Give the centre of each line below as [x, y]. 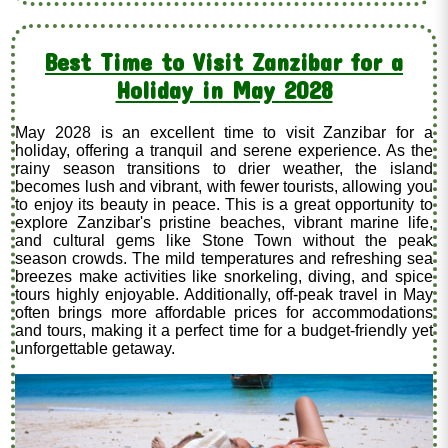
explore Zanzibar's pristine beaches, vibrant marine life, [224, 223]
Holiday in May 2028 [224, 90]
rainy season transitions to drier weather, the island [224, 169]
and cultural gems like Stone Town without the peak [224, 241]
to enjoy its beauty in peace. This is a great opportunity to [224, 205]
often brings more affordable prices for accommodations [224, 313]
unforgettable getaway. [95, 349]
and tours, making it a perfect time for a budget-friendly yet [224, 331]
